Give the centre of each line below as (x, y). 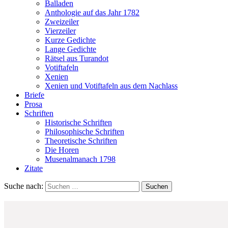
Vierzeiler (60, 31)
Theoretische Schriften (81, 141)
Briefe (34, 95)
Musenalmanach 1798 (80, 159)
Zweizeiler (62, 22)
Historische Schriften (78, 123)
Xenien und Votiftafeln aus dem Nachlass (111, 86)
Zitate (34, 168)
